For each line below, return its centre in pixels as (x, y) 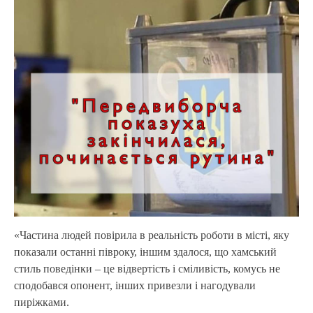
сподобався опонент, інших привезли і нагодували (135, 286)
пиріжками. (42, 303)
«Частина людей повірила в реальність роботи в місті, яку (152, 235)
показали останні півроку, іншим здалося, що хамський (145, 252)
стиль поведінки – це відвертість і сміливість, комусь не (147, 269)
